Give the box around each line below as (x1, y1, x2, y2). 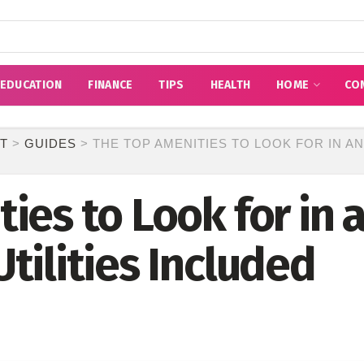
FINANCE (88, 78, 133, 92)
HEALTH (210, 78, 251, 92)
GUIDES (24, 136, 76, 150)
